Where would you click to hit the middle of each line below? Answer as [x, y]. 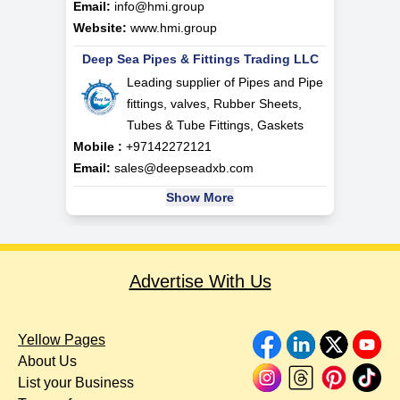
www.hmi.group [174, 28]
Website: [100, 28]
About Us [47, 362]
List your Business [76, 383]
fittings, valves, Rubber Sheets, [214, 104]
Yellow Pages [62, 340]
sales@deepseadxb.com [184, 168]
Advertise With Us [200, 282]
